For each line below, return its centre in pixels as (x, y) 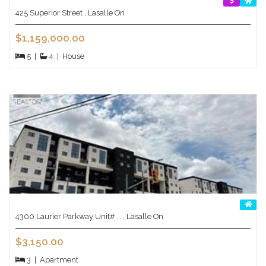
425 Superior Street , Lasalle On (70, 13)
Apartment (57, 260)
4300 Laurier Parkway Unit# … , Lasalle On (89, 217)
